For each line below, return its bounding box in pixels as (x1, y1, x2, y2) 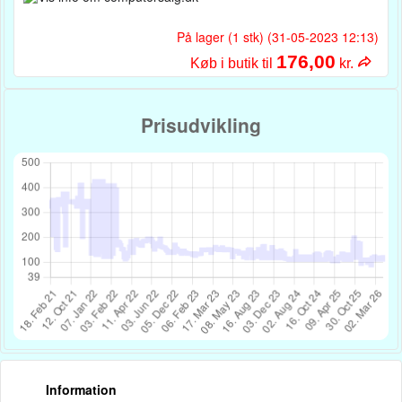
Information (46, 380, 117, 398)
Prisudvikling (141, 111, 261, 139)
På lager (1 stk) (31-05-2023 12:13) (177, 28, 379, 46)
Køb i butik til (190, 56, 273, 71)
